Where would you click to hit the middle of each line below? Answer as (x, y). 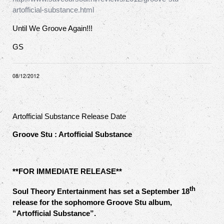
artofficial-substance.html (53, 10)
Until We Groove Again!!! (52, 28)
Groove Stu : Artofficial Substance (72, 134)
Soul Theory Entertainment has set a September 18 (101, 191)
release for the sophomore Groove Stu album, (92, 202)
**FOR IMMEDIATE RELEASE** (67, 171)
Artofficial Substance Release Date (69, 116)
